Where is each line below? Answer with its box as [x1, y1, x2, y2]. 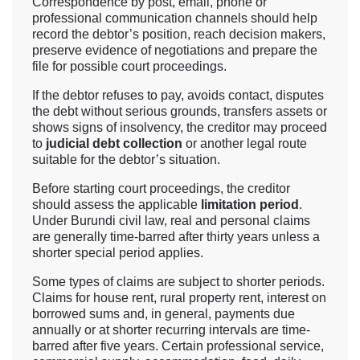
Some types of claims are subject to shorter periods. [32, 275, 325, 289]
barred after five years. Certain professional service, [32, 339, 324, 354]
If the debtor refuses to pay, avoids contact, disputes [32, 88, 324, 103]
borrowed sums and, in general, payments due [32, 307, 295, 321]
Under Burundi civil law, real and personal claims [32, 214, 310, 228]
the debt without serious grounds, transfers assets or [32, 104, 327, 119]
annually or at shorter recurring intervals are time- [32, 323, 310, 337]
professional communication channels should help [32, 11, 317, 26]
